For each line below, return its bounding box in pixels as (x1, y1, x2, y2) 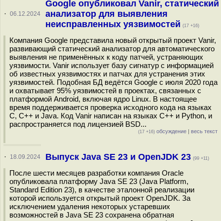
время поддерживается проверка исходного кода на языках (9, 103, 212, 111)
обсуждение (155, 128, 186, 134)
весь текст (191, 128, 218, 134)
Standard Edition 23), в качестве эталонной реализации (9, 185, 194, 194)
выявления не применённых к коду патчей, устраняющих (9, 53, 203, 61)
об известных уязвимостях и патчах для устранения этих (9, 70, 205, 78)
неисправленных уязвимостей (45, 19, 181, 29)
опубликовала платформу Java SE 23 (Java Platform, (9, 177, 188, 185)
